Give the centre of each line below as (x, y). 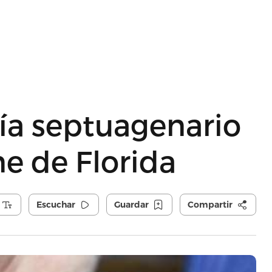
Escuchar (56, 205)
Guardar (131, 205)
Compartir (210, 205)
